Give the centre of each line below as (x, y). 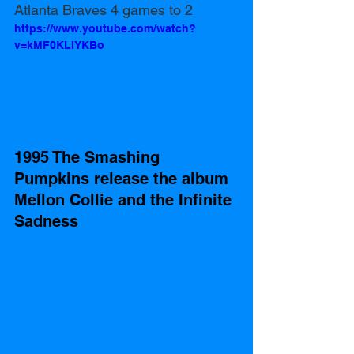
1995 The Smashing (89, 157)
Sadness (46, 221)
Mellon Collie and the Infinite (125, 200)
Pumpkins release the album (124, 178)
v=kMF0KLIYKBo (59, 45)
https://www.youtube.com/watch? (105, 28)
